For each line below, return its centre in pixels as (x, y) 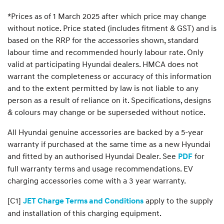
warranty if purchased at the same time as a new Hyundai (109, 144)
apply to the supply (178, 200)
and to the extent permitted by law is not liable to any (103, 88)
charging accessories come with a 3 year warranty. (98, 180)
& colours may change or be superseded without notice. (106, 112)
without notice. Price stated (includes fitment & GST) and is (112, 28)
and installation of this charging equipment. (84, 213)
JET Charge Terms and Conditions (83, 201)
